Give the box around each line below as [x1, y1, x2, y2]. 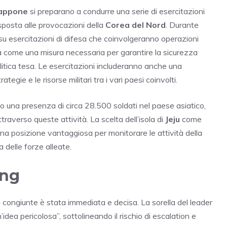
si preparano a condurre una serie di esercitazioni [28, 6, 205, 17]
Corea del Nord [105, 20, 166, 30]
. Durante [166, 20, 199, 30]
